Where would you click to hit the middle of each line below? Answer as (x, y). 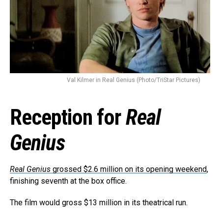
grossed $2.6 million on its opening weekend (129, 169)
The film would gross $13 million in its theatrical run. (99, 202)
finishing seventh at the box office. (68, 181)
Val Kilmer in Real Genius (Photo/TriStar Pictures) (134, 80)
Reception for (68, 117)
